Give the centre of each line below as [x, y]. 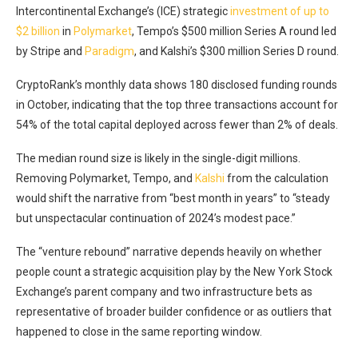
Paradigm [109, 51]
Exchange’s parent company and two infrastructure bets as [164, 291]
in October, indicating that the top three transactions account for [177, 104]
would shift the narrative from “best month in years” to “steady [173, 198]
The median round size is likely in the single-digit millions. [158, 158]
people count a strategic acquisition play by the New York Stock [174, 271]
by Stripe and [50, 51]
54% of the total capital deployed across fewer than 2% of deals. [177, 124]
